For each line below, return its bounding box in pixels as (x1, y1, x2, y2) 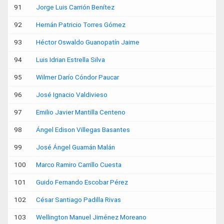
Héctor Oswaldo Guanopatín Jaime (36, 38, 139, 46)
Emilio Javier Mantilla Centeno (36, 108, 125, 116)
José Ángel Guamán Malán (36, 143, 115, 151)
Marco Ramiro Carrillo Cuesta (36, 160, 121, 168)
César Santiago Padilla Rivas (36, 195, 121, 203)
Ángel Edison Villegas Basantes (36, 125, 130, 133)
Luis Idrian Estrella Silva (36, 55, 105, 63)
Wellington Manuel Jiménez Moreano (36, 213, 146, 221)
